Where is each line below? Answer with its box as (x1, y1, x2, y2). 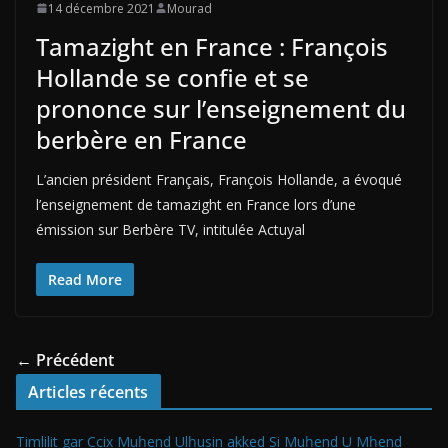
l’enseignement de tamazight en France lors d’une (36, 194, 356, 214)
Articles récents (28, 380, 149, 403)
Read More (48, 269, 122, 289)
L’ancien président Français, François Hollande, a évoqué (36, 169, 402, 189)
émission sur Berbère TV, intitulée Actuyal (36, 219, 305, 239)
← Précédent (16, 348, 114, 371)
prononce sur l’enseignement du (36, 91, 406, 125)
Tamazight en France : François (36, 29, 388, 63)
